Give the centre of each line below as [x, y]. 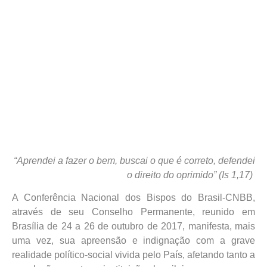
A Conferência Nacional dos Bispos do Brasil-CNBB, [133, 198]
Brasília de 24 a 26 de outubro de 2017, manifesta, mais [133, 226]
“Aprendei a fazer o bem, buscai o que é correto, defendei [134, 161]
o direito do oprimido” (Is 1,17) [190, 175]
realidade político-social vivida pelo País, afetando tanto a [133, 255]
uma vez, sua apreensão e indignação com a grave [133, 241]
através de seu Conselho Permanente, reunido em [133, 212]
